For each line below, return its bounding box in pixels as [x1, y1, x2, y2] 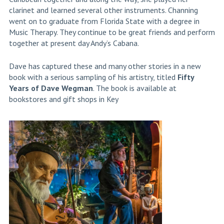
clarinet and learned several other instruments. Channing [8, 5, 198, 15]
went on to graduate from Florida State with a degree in [8, 16, 199, 26]
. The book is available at [92, 83, 176, 93]
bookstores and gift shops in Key [8, 94, 118, 104]
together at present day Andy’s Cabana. [8, 38, 139, 48]
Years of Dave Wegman [8, 83, 93, 93]
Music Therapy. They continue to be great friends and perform [8, 27, 215, 37]
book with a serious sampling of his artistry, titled [8, 72, 177, 82]
